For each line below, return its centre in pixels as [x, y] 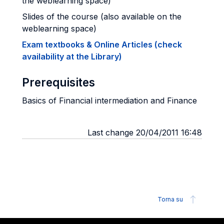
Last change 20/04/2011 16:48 [145, 132]
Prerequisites [58, 82]
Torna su [170, 199]
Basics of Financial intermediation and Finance [109, 100]
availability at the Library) [72, 56]
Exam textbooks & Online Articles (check [102, 44]
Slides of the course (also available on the [102, 16]
